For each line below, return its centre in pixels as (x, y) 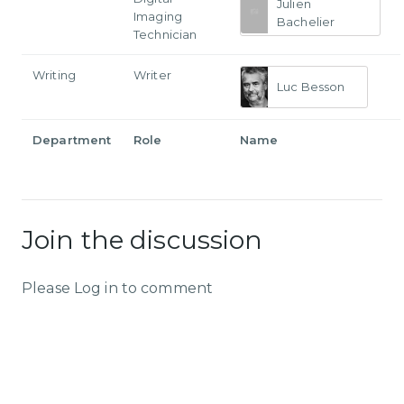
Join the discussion (142, 240)
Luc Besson (311, 87)
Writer (152, 74)
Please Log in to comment (118, 289)
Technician (165, 34)
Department (72, 139)
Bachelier (306, 21)
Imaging (158, 16)
